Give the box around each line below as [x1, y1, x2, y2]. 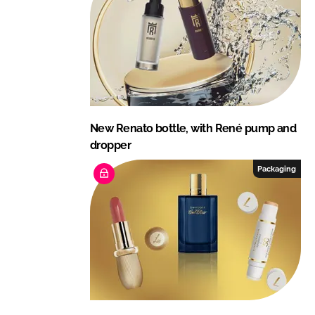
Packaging [257, 164, 297, 173]
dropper [90, 138, 131, 152]
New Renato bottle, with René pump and [90, 121, 297, 135]
